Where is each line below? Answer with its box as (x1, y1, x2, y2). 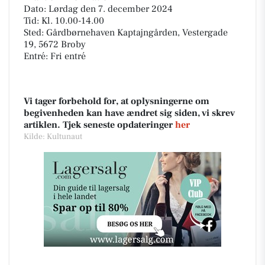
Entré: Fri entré (24, 50, 86, 62)
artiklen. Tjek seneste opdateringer (24, 119, 175, 131)
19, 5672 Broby (24, 38, 86, 50)
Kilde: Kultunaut (24, 131, 82, 142)
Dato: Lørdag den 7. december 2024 (24, 3, 173, 15)
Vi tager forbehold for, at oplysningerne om (24, 95, 209, 107)
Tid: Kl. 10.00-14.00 (24, 15, 104, 27)
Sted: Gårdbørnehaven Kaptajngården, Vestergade (24, 27, 228, 38)
